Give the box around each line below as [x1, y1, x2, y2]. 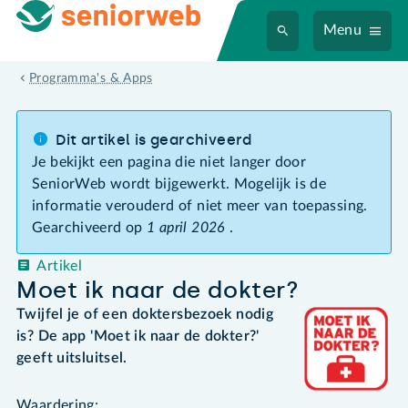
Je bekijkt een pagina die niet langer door [32, 154, 307, 169]
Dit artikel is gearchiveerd [56, 130, 252, 148]
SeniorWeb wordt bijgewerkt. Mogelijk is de [32, 176, 327, 191]
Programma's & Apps [29, 72, 153, 86]
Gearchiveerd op [32, 219, 148, 235]
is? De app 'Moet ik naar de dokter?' [16, 328, 260, 343]
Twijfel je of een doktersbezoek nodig [16, 306, 274, 321]
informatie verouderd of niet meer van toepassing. [32, 198, 368, 213]
